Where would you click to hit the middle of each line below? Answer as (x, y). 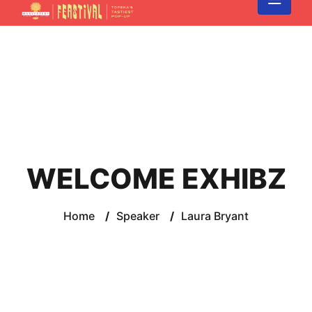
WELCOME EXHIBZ (156, 178)
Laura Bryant (215, 216)
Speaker (138, 216)
